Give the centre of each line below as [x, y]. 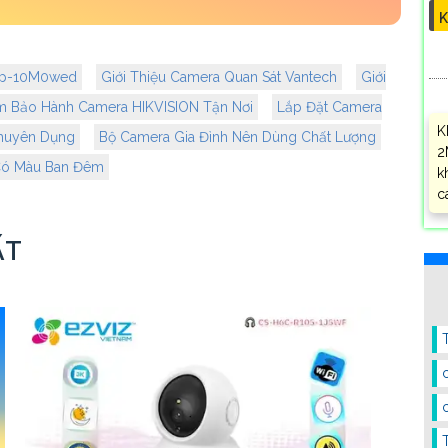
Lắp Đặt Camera [329, 107]
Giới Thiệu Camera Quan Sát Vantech [219, 77]
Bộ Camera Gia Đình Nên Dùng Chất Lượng [237, 137]
